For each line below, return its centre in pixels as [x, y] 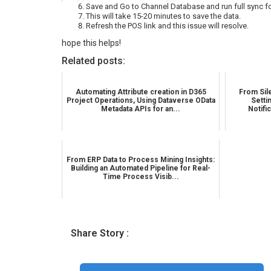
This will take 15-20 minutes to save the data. [163, 16]
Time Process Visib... [141, 177]
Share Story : [100, 233]
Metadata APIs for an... [141, 109]
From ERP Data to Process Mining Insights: [141, 160]
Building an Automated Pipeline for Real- [141, 168]
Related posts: [93, 61]
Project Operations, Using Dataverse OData [141, 101]
